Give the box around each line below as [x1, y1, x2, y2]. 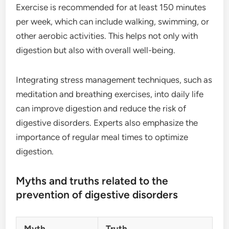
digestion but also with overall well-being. [16, 45, 176, 55]
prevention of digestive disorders [16, 188, 178, 201]
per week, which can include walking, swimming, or [16, 16, 210, 27]
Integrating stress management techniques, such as [16, 75, 213, 85]
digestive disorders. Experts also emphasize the [16, 118, 198, 128]
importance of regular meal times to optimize [16, 132, 189, 142]
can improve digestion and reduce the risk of [16, 103, 187, 113]
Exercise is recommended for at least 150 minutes [16, 2, 207, 12]
